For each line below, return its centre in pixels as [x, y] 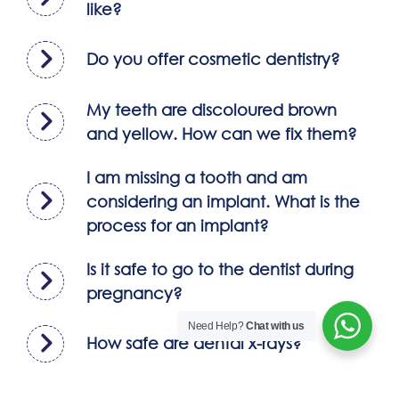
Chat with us [275, 326]
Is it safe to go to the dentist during [220, 269]
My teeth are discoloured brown [212, 109]
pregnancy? [134, 293]
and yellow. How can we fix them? [222, 133]
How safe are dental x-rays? [194, 343]
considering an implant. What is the [223, 201]
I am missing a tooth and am [197, 177]
